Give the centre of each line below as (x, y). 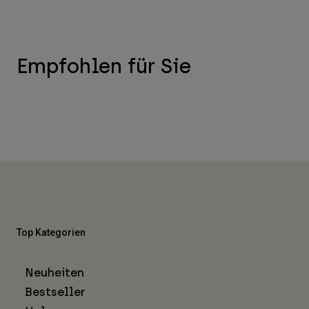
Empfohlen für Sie (104, 66)
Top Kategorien (51, 233)
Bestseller (55, 292)
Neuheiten (54, 273)
